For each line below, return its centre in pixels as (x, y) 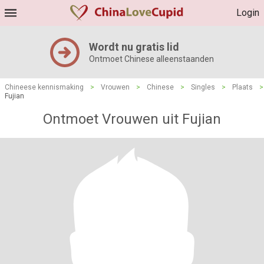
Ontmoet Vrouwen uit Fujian (132, 119)
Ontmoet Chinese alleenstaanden (151, 59)
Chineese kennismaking (44, 87)
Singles (203, 87)
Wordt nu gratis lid (134, 47)
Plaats (242, 87)
